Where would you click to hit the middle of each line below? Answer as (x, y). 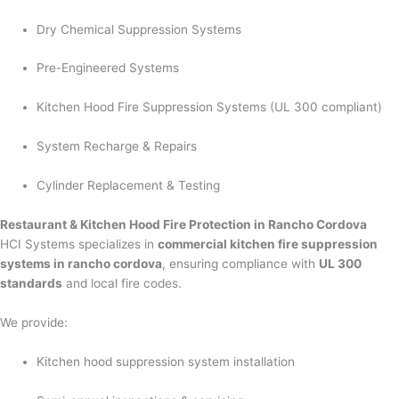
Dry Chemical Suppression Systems (139, 29)
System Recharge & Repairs (117, 147)
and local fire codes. (122, 283)
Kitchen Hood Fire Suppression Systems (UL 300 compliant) (210, 107)
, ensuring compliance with (240, 263)
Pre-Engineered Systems (108, 68)
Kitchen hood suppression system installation (166, 361)
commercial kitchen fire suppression (268, 244)
